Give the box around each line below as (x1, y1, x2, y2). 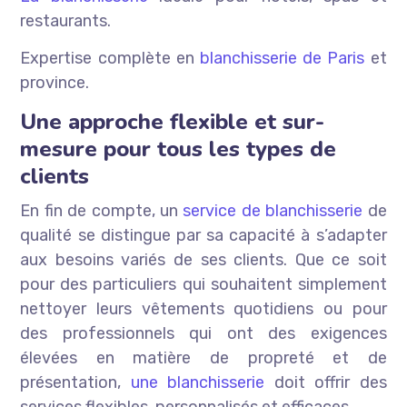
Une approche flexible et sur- (20, 107, 325, 137)
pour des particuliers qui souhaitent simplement (20, 274, 387, 295)
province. (20, 73, 90, 94)
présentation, (20, 372, 131, 393)
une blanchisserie (130, 372, 265, 393)
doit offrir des (264, 372, 387, 393)
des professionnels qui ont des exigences (20, 323, 387, 344)
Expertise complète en (20, 48, 200, 69)
